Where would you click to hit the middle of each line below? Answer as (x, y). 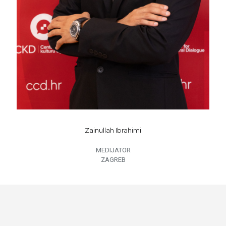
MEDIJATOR (113, 150)
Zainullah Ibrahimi (113, 130)
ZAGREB (113, 159)
